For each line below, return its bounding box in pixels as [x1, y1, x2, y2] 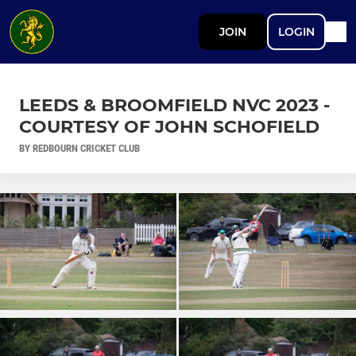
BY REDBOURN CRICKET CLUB [19, 141, 140, 154]
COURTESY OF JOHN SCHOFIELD [19, 115, 319, 137]
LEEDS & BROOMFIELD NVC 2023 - [19, 94, 330, 116]
